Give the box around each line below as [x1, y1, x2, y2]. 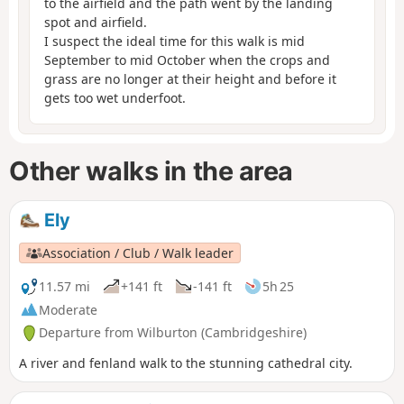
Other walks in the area [9, 155, 294, 188]
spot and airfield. [44, 14, 147, 32]
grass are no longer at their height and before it [44, 70, 336, 88]
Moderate [39, 300, 97, 318]
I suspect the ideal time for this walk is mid [44, 32, 305, 50]
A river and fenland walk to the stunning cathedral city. [19, 354, 353, 372]
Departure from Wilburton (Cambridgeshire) [39, 324, 307, 342]
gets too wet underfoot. [44, 89, 186, 107]
